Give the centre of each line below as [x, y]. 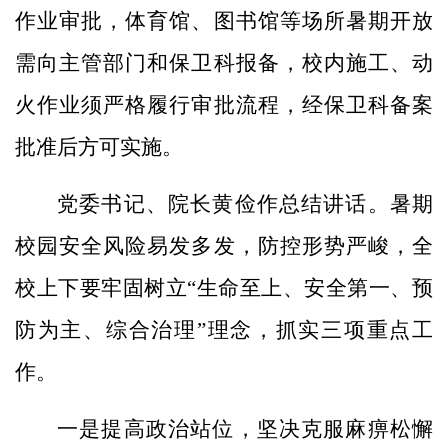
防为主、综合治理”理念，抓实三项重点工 [224, 329]
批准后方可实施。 [99, 146]
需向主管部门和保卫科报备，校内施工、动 [224, 62]
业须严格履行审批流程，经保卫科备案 [246, 104]
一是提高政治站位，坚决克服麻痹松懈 [245, 428]
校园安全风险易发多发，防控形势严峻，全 [224, 245]
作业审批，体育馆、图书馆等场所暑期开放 [224, 20]
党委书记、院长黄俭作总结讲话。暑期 [245, 203]
